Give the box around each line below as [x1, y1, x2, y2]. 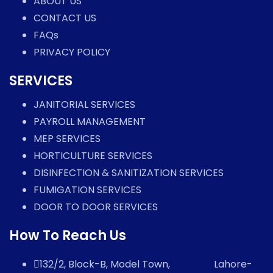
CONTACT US [34, 11, 96, 26]
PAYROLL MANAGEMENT [34, 115, 146, 129]
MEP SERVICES [34, 132, 101, 146]
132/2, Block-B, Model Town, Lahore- [40, 257, 252, 272]
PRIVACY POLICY [34, 45, 110, 60]
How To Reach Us [9, 226, 126, 246]
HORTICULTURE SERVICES [34, 149, 152, 163]
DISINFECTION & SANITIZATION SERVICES [34, 166, 224, 180]
